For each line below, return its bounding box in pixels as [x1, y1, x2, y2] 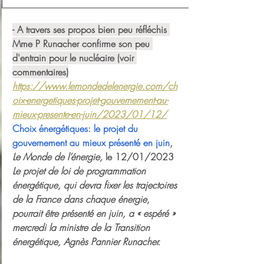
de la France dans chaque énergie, [12, 193, 153, 206]
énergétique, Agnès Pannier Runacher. [12, 235, 160, 248]
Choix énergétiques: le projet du [12, 122, 141, 135]
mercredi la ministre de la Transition [12, 221, 153, 234]
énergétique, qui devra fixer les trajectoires [12, 179, 180, 192]
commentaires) [12, 65, 68, 78]
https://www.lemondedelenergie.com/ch [12, 80, 177, 93]
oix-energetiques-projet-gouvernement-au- [12, 94, 168, 107]
